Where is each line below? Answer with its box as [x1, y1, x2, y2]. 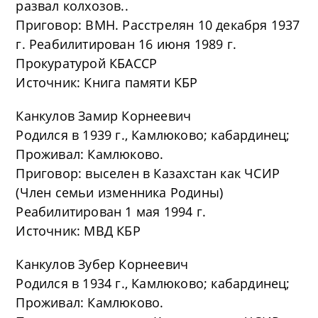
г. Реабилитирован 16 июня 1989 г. [16, 35, 237, 53]
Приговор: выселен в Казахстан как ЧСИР [16, 165, 280, 182]
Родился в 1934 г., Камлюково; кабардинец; [16, 275, 290, 292]
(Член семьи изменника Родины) [16, 184, 224, 201]
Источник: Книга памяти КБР [16, 74, 198, 91]
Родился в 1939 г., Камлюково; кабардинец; [16, 126, 290, 143]
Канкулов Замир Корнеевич [16, 107, 192, 124]
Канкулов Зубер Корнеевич [16, 256, 189, 273]
